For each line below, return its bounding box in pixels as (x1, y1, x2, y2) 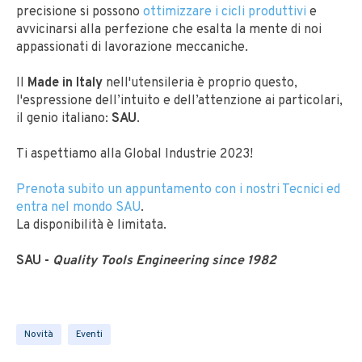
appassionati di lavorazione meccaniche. (16, 40, 248, 56)
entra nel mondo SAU (16, 200, 141, 216)
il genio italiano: (16, 111, 112, 127)
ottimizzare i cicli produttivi (143, 4, 306, 20)
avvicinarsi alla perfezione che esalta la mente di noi (16, 22, 322, 38)
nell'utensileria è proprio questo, (103, 75, 297, 91)
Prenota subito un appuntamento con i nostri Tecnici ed (16, 182, 340, 198)
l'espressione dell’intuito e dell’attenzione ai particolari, (16, 93, 343, 109)
